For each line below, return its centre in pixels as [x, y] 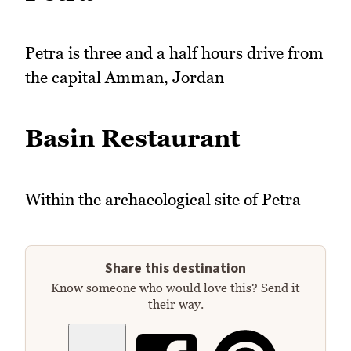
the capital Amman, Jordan [125, 78]
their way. [175, 304]
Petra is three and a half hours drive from [174, 53]
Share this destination [175, 269]
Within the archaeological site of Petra [163, 199]
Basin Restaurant [132, 138]
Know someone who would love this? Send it [175, 288]
